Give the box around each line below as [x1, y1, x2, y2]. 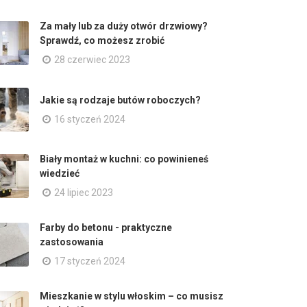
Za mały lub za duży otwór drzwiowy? [40, 21, 208, 32]
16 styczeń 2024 [54, 113, 125, 125]
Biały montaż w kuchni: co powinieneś [40, 153, 208, 164]
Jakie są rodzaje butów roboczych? [40, 94, 201, 106]
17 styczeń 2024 [54, 256, 125, 267]
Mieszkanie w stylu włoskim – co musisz [40, 291, 223, 302]
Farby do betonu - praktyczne [40, 222, 172, 233]
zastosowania [40, 236, 103, 247]
